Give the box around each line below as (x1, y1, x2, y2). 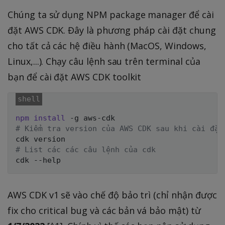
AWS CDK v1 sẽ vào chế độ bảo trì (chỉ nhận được (8, 188, 217, 201)
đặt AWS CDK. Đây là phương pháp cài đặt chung (8, 24, 216, 36)
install (34, 113, 65, 123)
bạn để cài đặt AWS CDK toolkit (8, 70, 142, 83)
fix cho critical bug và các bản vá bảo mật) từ (8, 204, 201, 216)
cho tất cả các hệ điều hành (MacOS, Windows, (8, 39, 206, 52)
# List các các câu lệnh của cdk (16, 145, 156, 154)
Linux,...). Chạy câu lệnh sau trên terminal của (8, 55, 200, 67)
